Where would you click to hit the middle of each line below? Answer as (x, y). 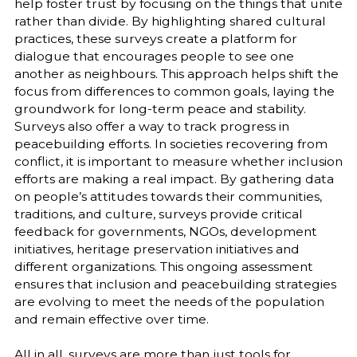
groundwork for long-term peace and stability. (160, 109)
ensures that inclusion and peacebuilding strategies (175, 284)
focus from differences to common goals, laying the (174, 92)
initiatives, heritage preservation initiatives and (157, 249)
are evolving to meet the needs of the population (169, 302)
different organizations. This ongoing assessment (163, 267)
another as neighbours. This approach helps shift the (176, 74)
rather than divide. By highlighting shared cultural (170, 22)
